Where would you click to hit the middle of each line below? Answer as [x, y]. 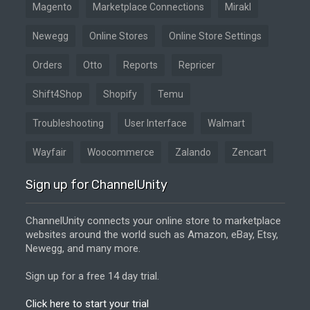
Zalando [193, 152]
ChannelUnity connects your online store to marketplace [153, 221]
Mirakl [238, 7]
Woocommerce [120, 152]
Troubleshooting [68, 123]
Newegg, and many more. [83, 248]
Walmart [226, 123]
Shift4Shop [57, 94]
